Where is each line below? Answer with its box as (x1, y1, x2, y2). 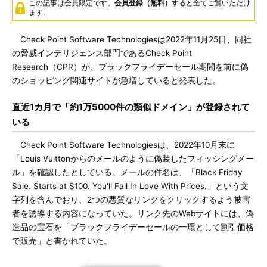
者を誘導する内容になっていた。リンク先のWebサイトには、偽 (12, 209, 254, 218)
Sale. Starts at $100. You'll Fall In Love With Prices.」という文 (12, 181, 249, 191)
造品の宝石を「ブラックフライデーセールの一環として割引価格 (12, 222, 254, 232)
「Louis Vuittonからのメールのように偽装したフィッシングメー (12, 154, 254, 163)
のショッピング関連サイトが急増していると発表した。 (12, 76, 221, 85)
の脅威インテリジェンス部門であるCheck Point (12, 48, 192, 58)
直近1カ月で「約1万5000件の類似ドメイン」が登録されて (12, 101, 250, 113)
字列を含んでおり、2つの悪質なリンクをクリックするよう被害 (12, 195, 250, 204)
